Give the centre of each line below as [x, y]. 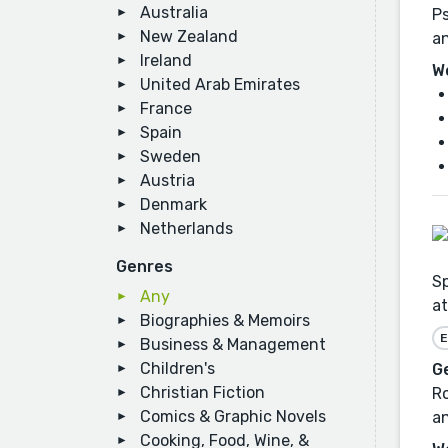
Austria [167, 180]
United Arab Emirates [220, 84]
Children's [177, 368]
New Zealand [189, 36]
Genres [144, 266]
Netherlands [186, 228]
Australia [174, 12]
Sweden [170, 156]
